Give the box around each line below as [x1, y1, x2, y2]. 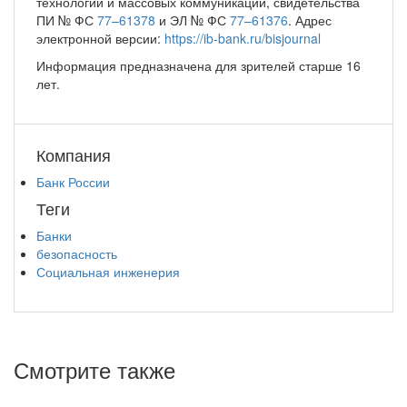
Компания [36, 142, 111, 166]
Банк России [36, 172, 110, 191]
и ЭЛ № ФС [155, 10, 230, 29]
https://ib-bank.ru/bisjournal [164, 28, 321, 47]
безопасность [36, 243, 117, 263]
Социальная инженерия [36, 262, 180, 281]
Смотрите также [14, 352, 175, 385]
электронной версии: [36, 28, 164, 47]
